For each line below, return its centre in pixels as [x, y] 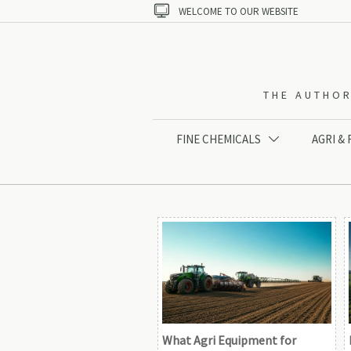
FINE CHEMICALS [219, 139]
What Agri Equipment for [229, 340]
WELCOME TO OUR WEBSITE [238, 11]
